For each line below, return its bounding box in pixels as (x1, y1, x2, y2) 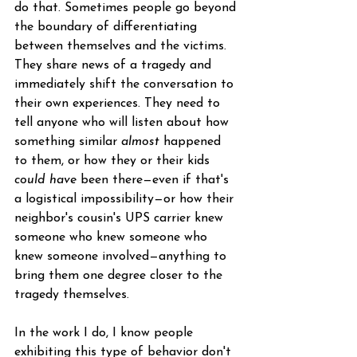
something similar (14, 135, 121, 148)
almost (121, 135, 159, 148)
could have (14, 174, 76, 186)
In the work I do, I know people (14, 327, 197, 339)
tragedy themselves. (14, 288, 129, 301)
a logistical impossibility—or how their (14, 193, 237, 206)
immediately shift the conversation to (14, 78, 237, 91)
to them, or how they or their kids (14, 155, 214, 167)
